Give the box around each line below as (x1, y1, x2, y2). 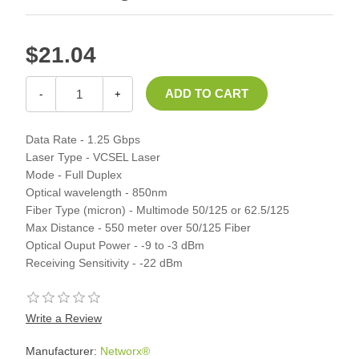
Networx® (100, 344, 150, 357)
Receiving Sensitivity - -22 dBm (26, 256, 183, 269)
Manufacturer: (26, 344, 97, 357)
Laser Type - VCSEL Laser (26, 150, 160, 163)
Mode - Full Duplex (26, 167, 122, 181)
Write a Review (26, 311, 102, 325)
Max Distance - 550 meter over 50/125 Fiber (26, 220, 251, 234)
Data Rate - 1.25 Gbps (26, 132, 140, 146)
